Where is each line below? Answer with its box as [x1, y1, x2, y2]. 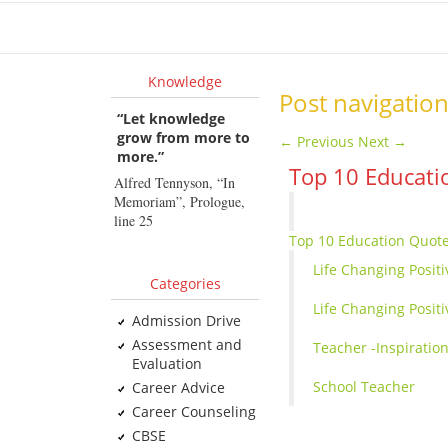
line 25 [113, 211, 153, 230]
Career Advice [131, 378, 225, 397]
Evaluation [131, 354, 202, 373]
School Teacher [313, 377, 416, 396]
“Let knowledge [116, 109, 225, 128]
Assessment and [131, 335, 242, 354]
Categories [149, 274, 221, 293]
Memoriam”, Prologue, [113, 192, 245, 211]
